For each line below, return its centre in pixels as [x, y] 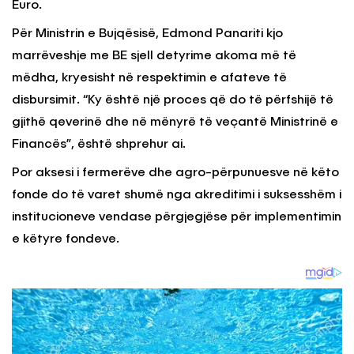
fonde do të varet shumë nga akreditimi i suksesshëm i [177, 195]
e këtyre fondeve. [66, 239]
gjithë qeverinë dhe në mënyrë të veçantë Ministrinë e [175, 122]
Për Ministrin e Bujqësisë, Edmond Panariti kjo [147, 34]
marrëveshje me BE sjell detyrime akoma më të [154, 56]
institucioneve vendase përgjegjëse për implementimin [177, 217]
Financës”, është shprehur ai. [99, 144]
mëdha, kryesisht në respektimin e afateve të [149, 78]
